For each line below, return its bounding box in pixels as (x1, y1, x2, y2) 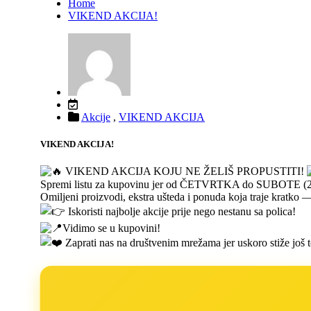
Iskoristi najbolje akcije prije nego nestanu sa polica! (65, 205, 296, 218)
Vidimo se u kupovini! (62, 222, 160, 235)
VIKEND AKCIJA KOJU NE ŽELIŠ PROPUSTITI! (62, 165, 307, 178)
